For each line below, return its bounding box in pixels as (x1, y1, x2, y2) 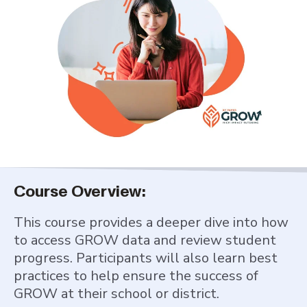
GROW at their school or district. (14, 284, 226, 303)
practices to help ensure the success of (14, 266, 258, 285)
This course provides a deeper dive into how (14, 212, 288, 232)
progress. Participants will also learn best (14, 248, 278, 267)
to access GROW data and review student (14, 230, 276, 249)
